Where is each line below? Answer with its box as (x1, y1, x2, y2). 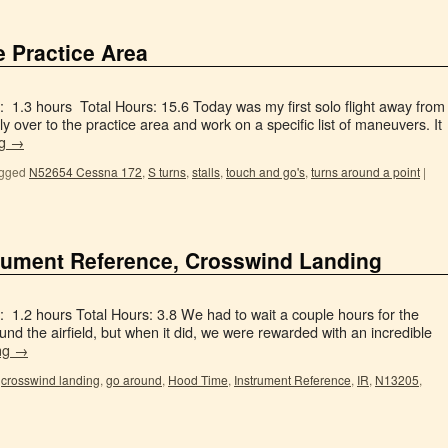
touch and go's (226, 163, 305, 180)
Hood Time (168, 371, 228, 388)
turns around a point (311, 163, 420, 180)
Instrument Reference (234, 371, 351, 388)
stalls (192, 163, 220, 180)
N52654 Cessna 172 (29, 163, 142, 180)
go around (106, 371, 162, 388)
